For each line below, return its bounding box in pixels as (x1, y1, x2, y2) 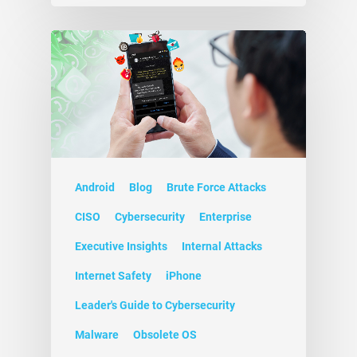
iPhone (166, 269, 202, 283)
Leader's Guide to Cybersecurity (75, 299, 235, 312)
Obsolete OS (133, 328, 197, 342)
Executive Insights (75, 240, 167, 253)
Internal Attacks (182, 240, 262, 253)
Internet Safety (75, 269, 151, 283)
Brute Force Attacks (167, 181, 266, 194)
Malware (75, 328, 119, 342)
